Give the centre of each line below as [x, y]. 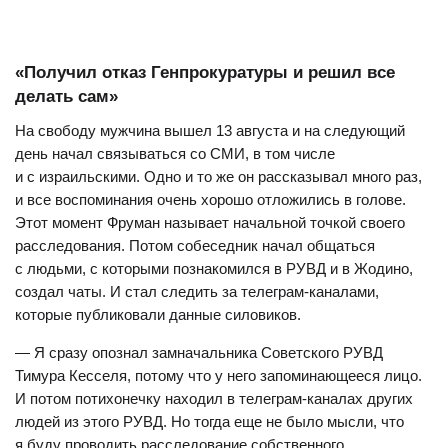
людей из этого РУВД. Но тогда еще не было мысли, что [209, 421]
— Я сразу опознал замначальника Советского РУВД [199, 352]
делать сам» [66, 96]
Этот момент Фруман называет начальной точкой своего [210, 222]
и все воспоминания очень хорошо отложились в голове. [210, 199]
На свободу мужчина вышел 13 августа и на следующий [210, 130]
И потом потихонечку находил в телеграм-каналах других [214, 398]
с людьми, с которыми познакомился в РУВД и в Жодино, [214, 268]
